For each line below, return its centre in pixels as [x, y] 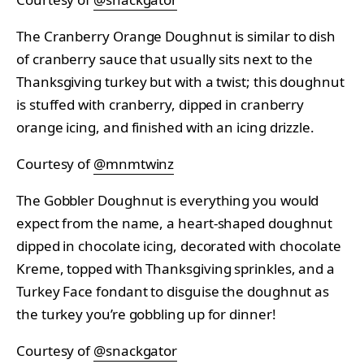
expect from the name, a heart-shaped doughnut [175, 223]
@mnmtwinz [134, 163]
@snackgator [136, 350]
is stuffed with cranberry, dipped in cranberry [160, 104]
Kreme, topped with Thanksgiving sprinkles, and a [176, 268]
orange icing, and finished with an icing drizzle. [165, 127]
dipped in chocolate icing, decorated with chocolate [179, 245]
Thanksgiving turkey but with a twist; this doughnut [180, 81]
